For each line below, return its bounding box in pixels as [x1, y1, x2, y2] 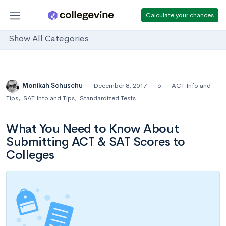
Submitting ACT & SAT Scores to [6, 134, 185, 149]
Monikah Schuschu [22, 81, 84, 90]
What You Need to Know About [6, 121, 179, 136]
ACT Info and [172, 81, 211, 90]
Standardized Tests [80, 94, 136, 102]
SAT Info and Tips [23, 94, 75, 102]
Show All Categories [9, 33, 89, 44]
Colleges [6, 147, 54, 162]
